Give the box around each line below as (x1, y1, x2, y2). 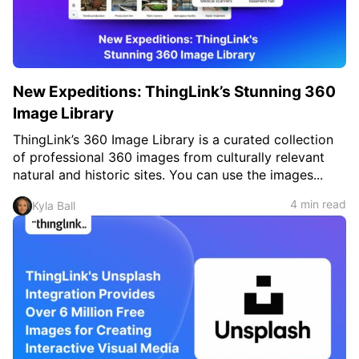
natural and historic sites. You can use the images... (13, 167, 323, 183)
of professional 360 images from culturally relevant (13, 149, 325, 165)
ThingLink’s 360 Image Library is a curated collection (13, 131, 333, 147)
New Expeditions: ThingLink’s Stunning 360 (13, 83, 336, 101)
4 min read (290, 197, 346, 211)
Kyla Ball (32, 199, 75, 212)
